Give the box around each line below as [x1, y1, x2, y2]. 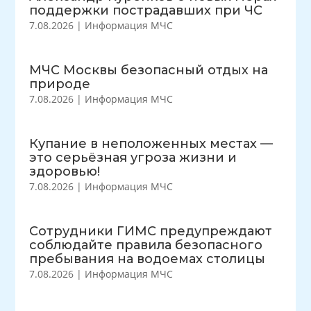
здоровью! [29, 164, 101, 179]
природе [29, 76, 91, 92]
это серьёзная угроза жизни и [29, 150, 237, 165]
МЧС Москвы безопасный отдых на [29, 62, 269, 78]
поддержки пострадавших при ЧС [29, 3, 263, 18]
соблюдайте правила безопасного [29, 237, 263, 253]
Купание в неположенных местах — [29, 136, 274, 151]
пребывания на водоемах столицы [29, 251, 266, 267]
